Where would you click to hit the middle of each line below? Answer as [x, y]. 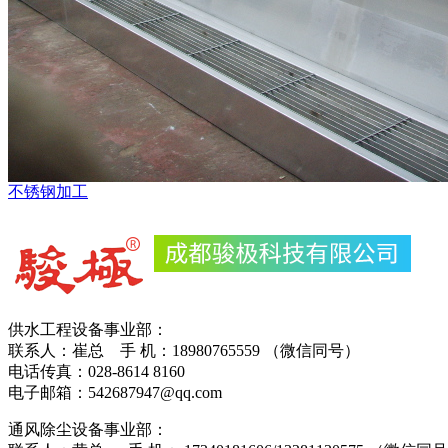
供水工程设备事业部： [90, 329]
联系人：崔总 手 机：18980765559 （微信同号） [184, 350]
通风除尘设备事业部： [92, 429]
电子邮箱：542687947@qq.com [115, 392]
